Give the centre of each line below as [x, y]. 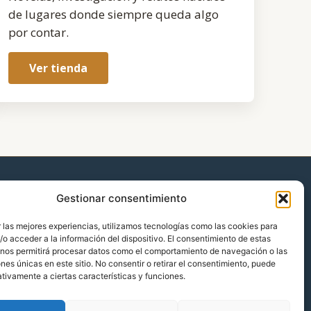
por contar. [39, 33]
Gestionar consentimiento [121, 198]
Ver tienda [59, 68]
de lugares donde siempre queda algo [114, 15]
